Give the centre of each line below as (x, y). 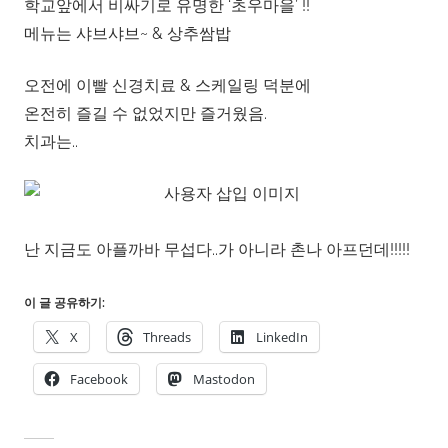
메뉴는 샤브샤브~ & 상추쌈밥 (127, 33)
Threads (167, 336)
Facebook (99, 378)
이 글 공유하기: (64, 302)
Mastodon (224, 378)
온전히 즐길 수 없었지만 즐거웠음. (145, 113)
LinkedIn (282, 336)
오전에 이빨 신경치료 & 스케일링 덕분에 (167, 85)
